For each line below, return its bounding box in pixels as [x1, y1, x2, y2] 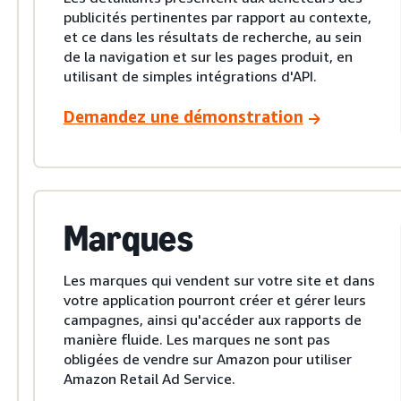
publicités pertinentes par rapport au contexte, [63, 8, 371, 26]
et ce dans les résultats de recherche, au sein [63, 28, 362, 46]
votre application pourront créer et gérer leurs [63, 291, 366, 310]
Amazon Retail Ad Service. [63, 370, 235, 388]
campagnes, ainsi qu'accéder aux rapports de [63, 311, 362, 329]
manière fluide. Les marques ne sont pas [63, 330, 330, 349]
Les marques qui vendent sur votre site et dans [63, 271, 375, 290]
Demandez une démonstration [63, 107, 303, 127]
